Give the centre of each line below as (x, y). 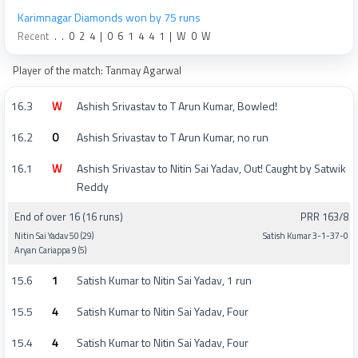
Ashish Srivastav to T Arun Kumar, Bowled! (177, 106)
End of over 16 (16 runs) (69, 217)
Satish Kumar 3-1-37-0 (306, 236)
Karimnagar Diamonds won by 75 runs (109, 17)
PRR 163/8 (324, 217)
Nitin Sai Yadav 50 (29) (54, 236)
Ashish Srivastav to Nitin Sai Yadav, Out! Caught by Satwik (211, 168)
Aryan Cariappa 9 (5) (50, 251)
